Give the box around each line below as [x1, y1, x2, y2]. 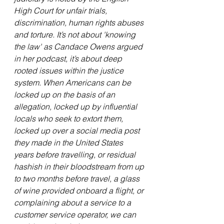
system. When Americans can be [14, 77, 133, 88]
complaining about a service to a [14, 197, 133, 208]
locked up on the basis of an [14, 89, 117, 100]
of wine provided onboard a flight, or [14, 185, 145, 196]
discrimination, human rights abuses [14, 17, 145, 28]
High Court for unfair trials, [14, 5, 109, 16]
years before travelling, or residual [14, 149, 137, 160]
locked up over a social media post [14, 125, 141, 136]
